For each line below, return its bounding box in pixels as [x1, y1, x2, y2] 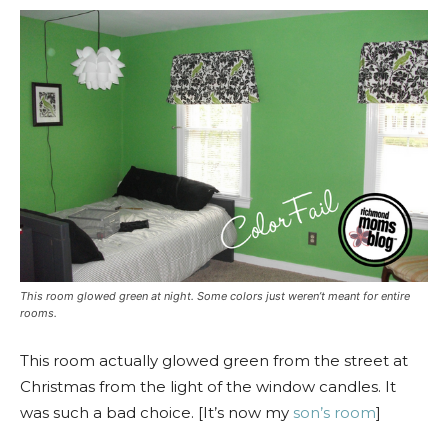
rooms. [20, 305, 57, 320]
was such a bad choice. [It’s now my [20, 402, 293, 422]
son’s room [293, 402, 376, 422]
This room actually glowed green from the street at [20, 350, 408, 370]
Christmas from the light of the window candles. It [20, 376, 396, 396]
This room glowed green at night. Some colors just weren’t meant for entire [20, 288, 410, 303]
